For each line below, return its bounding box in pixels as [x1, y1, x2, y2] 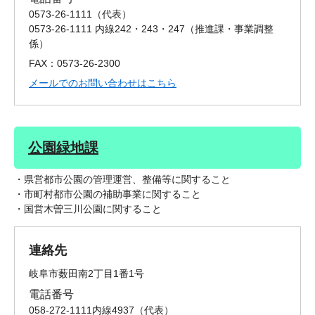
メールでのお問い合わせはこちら [29, 77, 176, 89]
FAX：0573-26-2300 [29, 58, 120, 70]
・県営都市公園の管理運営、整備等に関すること [14, 174, 231, 186]
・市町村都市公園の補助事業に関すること [14, 188, 201, 200]
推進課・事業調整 [195, 23, 274, 35]
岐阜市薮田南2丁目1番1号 [29, 268, 144, 280]
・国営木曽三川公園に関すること [14, 203, 162, 215]
